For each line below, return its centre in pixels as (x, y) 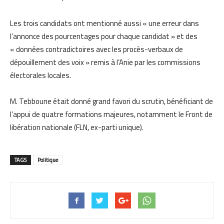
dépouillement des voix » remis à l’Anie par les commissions (105, 62)
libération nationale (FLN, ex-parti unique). (77, 127)
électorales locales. (40, 75)
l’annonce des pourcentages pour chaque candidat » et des (104, 36)
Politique (48, 160)
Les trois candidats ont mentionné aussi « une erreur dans (104, 23)
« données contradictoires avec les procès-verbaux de (96, 49)
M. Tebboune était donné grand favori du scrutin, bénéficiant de (111, 101)
